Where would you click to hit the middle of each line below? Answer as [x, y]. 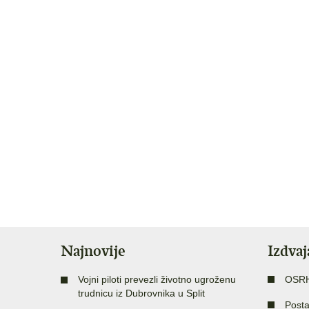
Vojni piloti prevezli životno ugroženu [157, 279]
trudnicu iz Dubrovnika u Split [141, 293]
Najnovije [93, 250]
